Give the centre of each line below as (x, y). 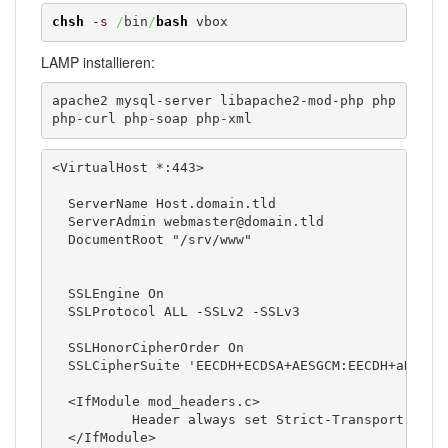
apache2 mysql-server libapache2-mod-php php (223, 101)
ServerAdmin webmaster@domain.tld (187, 222)
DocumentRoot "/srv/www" (151, 240)
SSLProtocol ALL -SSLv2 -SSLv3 (175, 312)
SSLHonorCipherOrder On (147, 348)
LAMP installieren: (98, 61)
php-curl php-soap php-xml (151, 119)
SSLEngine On (107, 294)
